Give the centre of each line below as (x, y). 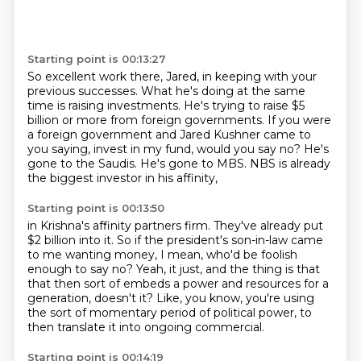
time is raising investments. (105, 106)
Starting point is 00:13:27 (96, 59)
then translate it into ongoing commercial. (145, 327)
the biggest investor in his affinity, (122, 178)
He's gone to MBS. (195, 164)
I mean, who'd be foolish (228, 255)
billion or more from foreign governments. (147, 120)
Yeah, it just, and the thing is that (228, 269)
